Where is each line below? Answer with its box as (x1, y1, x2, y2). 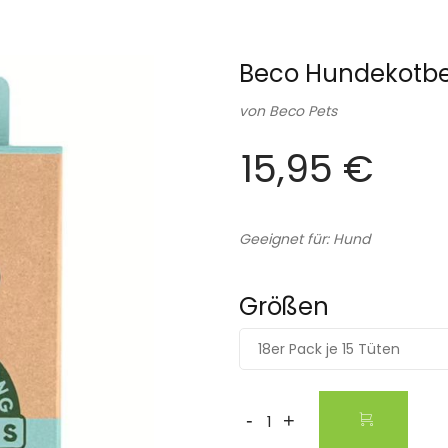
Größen (239, 290, 329, 324)
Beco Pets (269, 101, 337, 122)
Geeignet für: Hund (239, 229, 370, 250)
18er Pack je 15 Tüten (258, 339, 400, 360)
